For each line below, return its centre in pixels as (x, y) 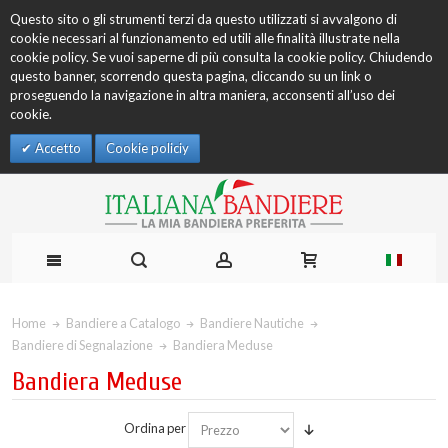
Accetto (56, 148)
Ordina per (155, 428)
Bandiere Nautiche (252, 323)
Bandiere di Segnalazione (82, 344)
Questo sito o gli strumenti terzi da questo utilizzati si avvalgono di (203, 19)
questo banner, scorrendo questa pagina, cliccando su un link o (191, 76)
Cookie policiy (147, 148)
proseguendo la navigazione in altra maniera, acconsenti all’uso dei (202, 95)
